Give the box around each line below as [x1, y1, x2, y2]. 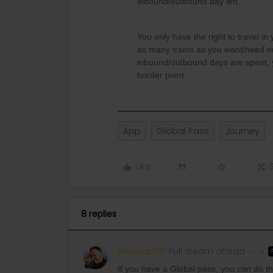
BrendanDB [118, 245, 164, 258]
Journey [225, 125, 260, 138]
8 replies [81, 208, 116, 221]
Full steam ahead [169, 245, 245, 258]
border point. [137, 70, 186, 80]
